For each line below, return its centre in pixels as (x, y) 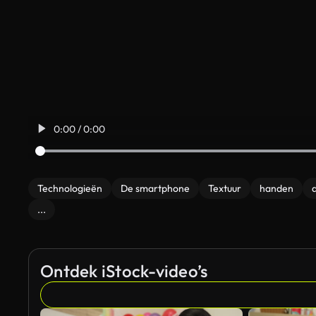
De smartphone (155, 188)
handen (276, 188)
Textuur (225, 188)
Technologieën (70, 188)
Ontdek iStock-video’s (124, 271)
